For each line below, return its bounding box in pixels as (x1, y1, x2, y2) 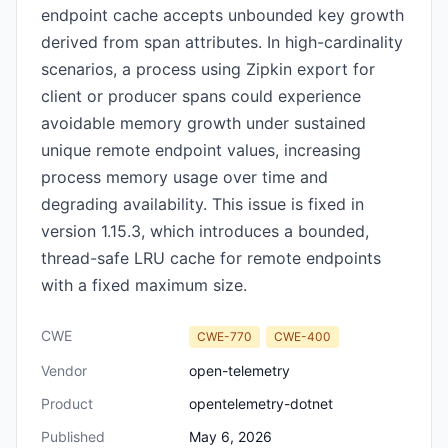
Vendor (41, 362, 87, 379)
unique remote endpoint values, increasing (41, 140, 361, 160)
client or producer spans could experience (41, 86, 361, 106)
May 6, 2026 (189, 428, 272, 445)
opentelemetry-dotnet (189, 395, 333, 412)
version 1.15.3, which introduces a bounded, (41, 221, 369, 241)
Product (41, 395, 93, 412)
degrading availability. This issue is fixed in (41, 194, 364, 214)
